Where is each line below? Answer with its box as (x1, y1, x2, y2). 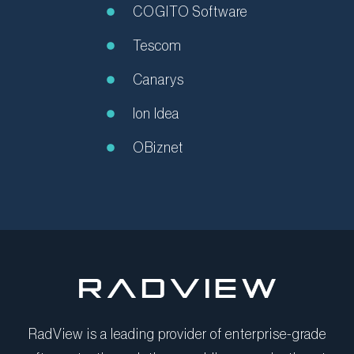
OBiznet (132, 140, 183, 155)
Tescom (132, 38, 182, 53)
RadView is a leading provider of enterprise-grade (28, 326, 326, 341)
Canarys (132, 72, 184, 87)
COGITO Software (132, 4, 247, 19)
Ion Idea (132, 106, 179, 121)
